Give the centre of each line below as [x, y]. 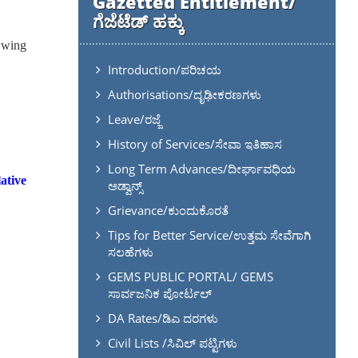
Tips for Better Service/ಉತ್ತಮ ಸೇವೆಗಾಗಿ [209, 235]
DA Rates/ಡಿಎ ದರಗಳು [163, 318]
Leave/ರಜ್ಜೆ [134, 119]
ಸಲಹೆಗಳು [130, 251]
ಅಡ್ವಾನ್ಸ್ [125, 185]
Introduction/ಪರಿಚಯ [164, 69]
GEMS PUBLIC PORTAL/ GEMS [190, 276]
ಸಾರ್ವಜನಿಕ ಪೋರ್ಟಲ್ [159, 293]
